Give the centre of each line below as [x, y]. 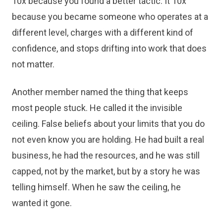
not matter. [33, 64]
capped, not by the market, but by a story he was [106, 171]
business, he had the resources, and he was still [106, 155]
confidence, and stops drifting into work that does [109, 48]
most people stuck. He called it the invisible [97, 108]
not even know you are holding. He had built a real [108, 139]
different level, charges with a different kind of [103, 32]
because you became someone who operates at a [110, 17]
